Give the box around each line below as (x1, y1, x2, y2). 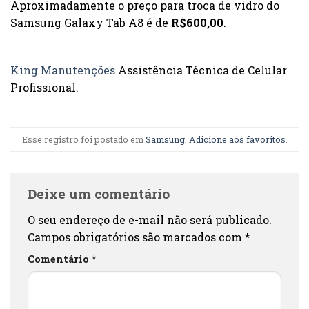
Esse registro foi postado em (21, 133, 146, 145)
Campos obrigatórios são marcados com (28, 229, 245, 244)
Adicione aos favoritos (188, 133, 286, 145)
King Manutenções (10, 63, 115, 78)
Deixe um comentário (28, 185, 173, 203)
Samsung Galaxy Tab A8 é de (10, 14, 171, 30)
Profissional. (10, 80, 79, 95)
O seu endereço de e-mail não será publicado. (28, 212, 272, 227)
